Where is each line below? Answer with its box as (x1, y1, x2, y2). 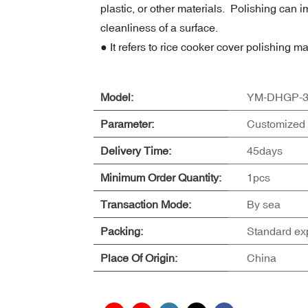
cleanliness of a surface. (100, 21, 218, 34)
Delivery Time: (100, 144, 171, 157)
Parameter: (100, 117, 154, 130)
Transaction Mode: (100, 197, 191, 210)
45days (246, 144, 283, 157)
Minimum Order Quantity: (100, 170, 221, 184)
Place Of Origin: (100, 251, 177, 264)
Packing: (100, 224, 143, 237)
